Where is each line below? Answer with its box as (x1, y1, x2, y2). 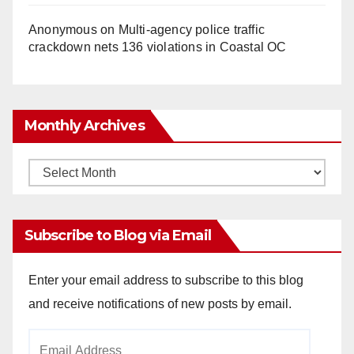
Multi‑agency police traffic (118, 22, 265, 36)
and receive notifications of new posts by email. (28, 296, 292, 311)
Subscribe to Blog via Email (24, 226, 211, 244)
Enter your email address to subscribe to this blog (28, 273, 303, 287)
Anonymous (28, 22, 97, 36)
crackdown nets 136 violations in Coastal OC (28, 40, 287, 54)
